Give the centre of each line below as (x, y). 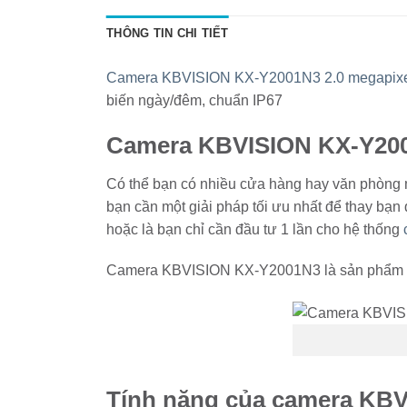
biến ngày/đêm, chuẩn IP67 (194, 100)
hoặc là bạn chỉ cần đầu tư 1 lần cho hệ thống (255, 229)
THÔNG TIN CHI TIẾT (168, 33)
